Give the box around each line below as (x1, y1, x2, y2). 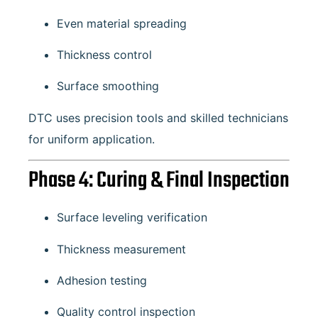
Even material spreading (57, 16, 187, 31)
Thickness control (57, 48, 152, 62)
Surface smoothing (57, 79, 159, 94)
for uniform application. (28, 131, 155, 146)
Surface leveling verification (57, 210, 207, 225)
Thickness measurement (57, 241, 186, 256)
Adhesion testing (57, 273, 147, 288)
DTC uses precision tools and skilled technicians (28, 110, 288, 125)
